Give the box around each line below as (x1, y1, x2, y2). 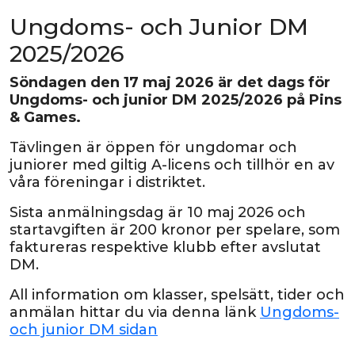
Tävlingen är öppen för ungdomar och (10, 138, 297, 156)
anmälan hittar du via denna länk (10, 303, 260, 321)
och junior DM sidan (10, 320, 158, 338)
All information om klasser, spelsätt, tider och (10, 285, 345, 303)
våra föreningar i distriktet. (10, 173, 205, 191)
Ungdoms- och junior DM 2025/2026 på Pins (10, 90, 342, 109)
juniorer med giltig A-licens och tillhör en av (10, 155, 334, 174)
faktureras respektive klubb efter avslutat (10, 238, 321, 256)
